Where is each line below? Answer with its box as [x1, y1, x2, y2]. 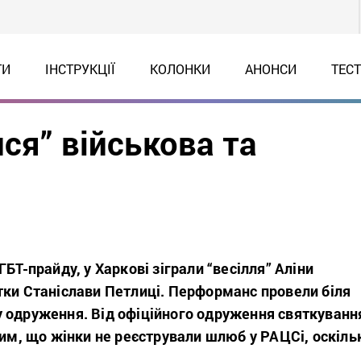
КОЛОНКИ [149, 60, 210, 77]
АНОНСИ [244, 60, 297, 77]
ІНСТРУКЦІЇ [44, 60, 115, 77]
